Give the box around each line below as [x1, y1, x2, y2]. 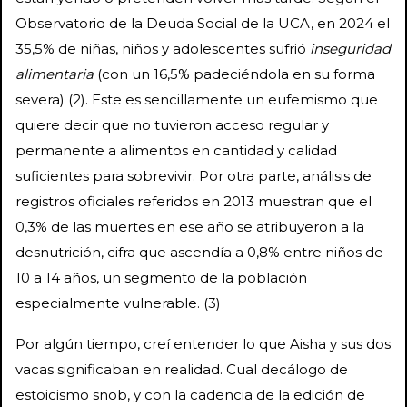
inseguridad [310, 39, 391, 57]
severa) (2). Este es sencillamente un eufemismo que [15, 90, 378, 108]
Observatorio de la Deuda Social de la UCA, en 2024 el [15, 14, 390, 32]
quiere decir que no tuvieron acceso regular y [15, 115, 329, 134]
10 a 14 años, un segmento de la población [15, 268, 307, 286]
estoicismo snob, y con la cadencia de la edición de [15, 385, 365, 403]
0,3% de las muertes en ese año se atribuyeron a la [15, 217, 364, 235]
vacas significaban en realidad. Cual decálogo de [15, 360, 348, 378]
